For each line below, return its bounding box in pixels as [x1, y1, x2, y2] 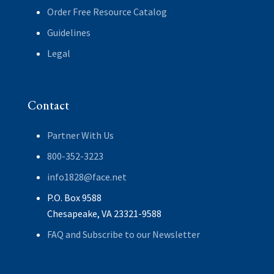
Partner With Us [46, 128, 114, 141]
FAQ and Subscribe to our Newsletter [46, 228, 200, 240]
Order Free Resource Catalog [46, 5, 167, 18]
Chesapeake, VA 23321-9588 [46, 207, 161, 220]
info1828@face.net [46, 170, 127, 183]
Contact [27, 97, 69, 113]
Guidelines [46, 26, 91, 39]
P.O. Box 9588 [46, 191, 102, 204]
